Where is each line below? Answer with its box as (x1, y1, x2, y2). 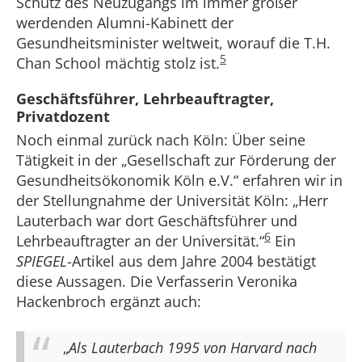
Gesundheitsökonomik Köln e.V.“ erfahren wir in (16, 170, 343, 190)
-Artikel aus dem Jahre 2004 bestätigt (67, 251, 316, 271)
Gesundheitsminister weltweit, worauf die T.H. (16, 33, 330, 53)
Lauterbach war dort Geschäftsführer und (16, 211, 297, 230)
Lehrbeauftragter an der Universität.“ (16, 231, 264, 250)
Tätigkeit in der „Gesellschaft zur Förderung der (16, 150, 336, 170)
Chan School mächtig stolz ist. (16, 53, 220, 73)
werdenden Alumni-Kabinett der (16, 13, 234, 32)
